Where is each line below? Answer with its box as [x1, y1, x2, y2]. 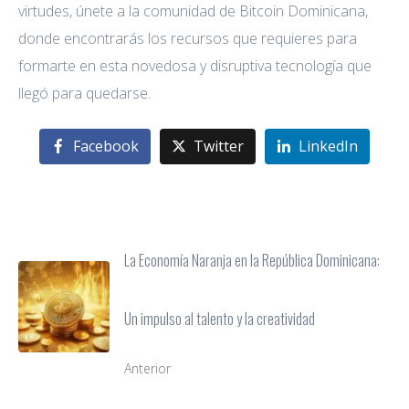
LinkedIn [298, 136, 358, 157]
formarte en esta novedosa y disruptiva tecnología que [18, 56, 372, 77]
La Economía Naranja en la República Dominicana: [124, 249, 380, 272]
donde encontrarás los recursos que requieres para [18, 28, 357, 49]
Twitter [194, 136, 244, 157]
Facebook [73, 136, 140, 157]
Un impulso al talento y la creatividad [124, 308, 315, 330]
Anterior [124, 360, 171, 378]
